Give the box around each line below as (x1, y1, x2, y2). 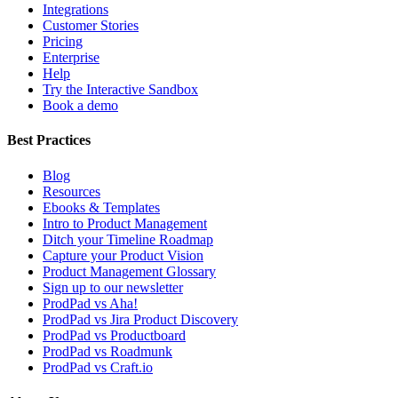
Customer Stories (43, 18, 139, 34)
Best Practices (7, 132, 91, 148)
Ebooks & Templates (43, 199, 160, 215)
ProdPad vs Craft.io (43, 359, 153, 375)
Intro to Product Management (43, 215, 207, 231)
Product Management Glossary (43, 263, 216, 279)
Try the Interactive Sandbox (43, 82, 198, 98)
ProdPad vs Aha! (43, 295, 138, 311)
